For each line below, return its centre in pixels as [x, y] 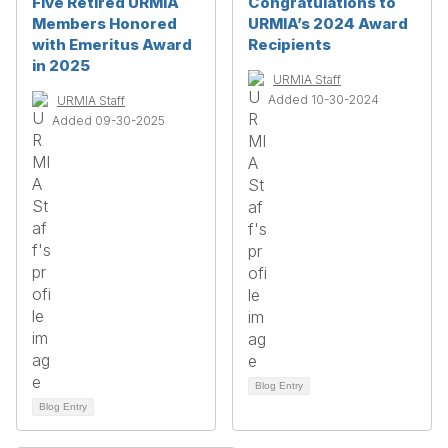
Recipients [289, 44]
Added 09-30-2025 [108, 120]
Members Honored [104, 23]
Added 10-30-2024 [323, 99]
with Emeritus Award [112, 44]
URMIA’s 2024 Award [328, 23]
